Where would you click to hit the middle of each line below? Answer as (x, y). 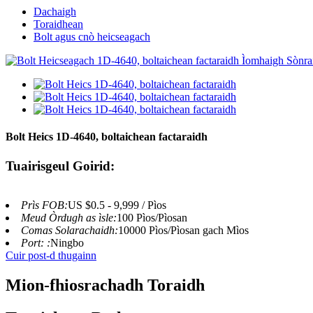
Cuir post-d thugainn (51, 256)
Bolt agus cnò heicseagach (92, 37)
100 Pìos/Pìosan (152, 218)
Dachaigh (55, 12)
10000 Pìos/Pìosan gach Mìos (183, 231)
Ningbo (67, 243)
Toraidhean (58, 24)
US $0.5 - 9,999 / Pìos (117, 205)
